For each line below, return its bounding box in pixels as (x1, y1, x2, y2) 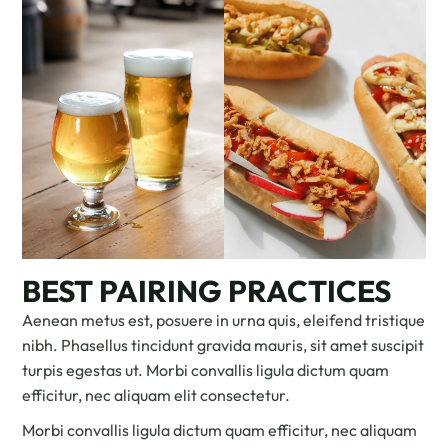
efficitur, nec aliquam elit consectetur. (22, 384, 291, 405)
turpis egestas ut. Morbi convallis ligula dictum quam (22, 359, 390, 380)
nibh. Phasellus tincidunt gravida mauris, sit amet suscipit (22, 334, 425, 355)
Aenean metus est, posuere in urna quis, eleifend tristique (22, 309, 426, 330)
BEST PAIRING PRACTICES (22, 271, 392, 310)
